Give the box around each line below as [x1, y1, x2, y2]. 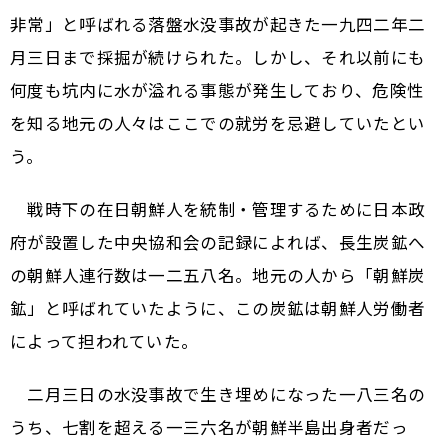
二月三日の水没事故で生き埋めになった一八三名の [10, 381, 426, 406]
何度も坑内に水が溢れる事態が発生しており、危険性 [10, 77, 425, 102]
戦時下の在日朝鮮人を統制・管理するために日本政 [10, 196, 426, 221]
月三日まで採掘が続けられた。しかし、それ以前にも [10, 44, 426, 69]
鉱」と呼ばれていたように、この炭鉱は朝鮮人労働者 [10, 295, 426, 320]
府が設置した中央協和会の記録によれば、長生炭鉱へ [10, 229, 426, 254]
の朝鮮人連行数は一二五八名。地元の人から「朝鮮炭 [10, 262, 426, 287]
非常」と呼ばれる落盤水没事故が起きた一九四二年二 [10, 11, 426, 36]
